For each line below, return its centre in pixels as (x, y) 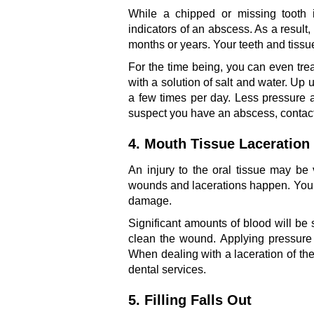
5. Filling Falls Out (190, 300)
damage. (150, 200)
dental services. (167, 269)
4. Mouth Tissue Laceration (219, 143)
